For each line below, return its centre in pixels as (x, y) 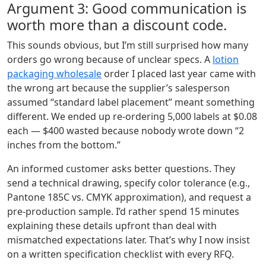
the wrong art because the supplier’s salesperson (118, 88)
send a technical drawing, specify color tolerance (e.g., (129, 183)
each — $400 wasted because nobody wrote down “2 (126, 131)
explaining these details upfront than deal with (112, 226)
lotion (226, 60)
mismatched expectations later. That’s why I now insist (129, 240)
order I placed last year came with (179, 74)
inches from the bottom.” (64, 145)
